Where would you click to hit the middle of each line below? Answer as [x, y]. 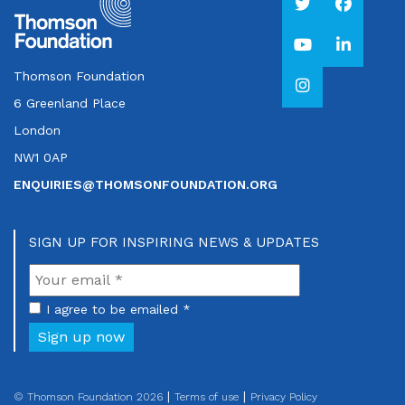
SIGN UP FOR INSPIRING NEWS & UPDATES [174, 242]
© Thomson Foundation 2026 [88, 397]
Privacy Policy [284, 397]
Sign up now [81, 337]
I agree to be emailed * [118, 309]
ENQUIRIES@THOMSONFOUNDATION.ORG [146, 184]
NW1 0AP [43, 157]
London [37, 130]
